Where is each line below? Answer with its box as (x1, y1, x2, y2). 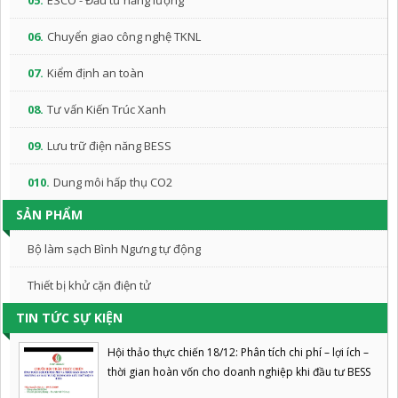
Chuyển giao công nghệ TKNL (47, 28, 201, 44)
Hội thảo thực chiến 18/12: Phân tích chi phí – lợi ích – (107, 345, 369, 360)
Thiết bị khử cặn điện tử (28, 277, 151, 293)
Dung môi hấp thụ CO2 (53, 174, 172, 190)
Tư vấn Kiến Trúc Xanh (47, 101, 166, 117)
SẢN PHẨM (16, 206, 83, 223)
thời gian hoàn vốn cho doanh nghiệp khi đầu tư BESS (107, 364, 370, 379)
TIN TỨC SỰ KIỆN (16, 309, 123, 326)
